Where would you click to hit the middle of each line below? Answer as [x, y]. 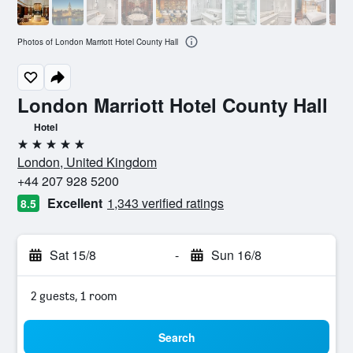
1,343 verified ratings [165, 203]
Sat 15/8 [73, 255]
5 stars [35, 150]
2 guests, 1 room [74, 296]
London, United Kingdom [87, 162]
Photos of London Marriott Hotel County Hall [98, 42]
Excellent [75, 203]
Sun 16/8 [236, 255]
